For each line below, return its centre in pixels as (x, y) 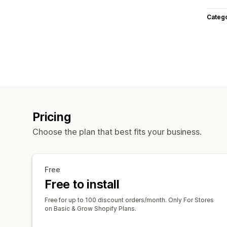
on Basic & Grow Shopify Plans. (90, 208)
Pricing (52, 117)
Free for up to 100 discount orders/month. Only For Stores (129, 200)
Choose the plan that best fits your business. (117, 131)
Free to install (82, 184)
